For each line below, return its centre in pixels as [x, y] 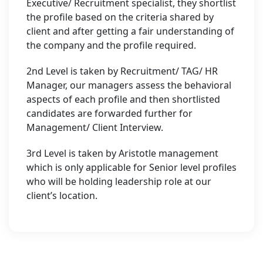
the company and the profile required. [111, 45]
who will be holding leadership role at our [119, 181]
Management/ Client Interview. [95, 127]
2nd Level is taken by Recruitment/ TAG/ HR [122, 71]
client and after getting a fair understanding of [130, 31]
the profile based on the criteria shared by [120, 17]
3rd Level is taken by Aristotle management [122, 153]
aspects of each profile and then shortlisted [123, 99]
